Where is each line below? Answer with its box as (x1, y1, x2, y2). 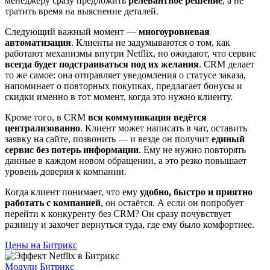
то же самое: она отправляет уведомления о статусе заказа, (5, 69, 246, 80)
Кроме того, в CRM (5, 111, 88, 122)
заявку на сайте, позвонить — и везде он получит (5, 133, 212, 144)
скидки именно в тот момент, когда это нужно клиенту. (5, 91, 233, 102)
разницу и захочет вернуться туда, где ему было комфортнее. (5, 219, 254, 230)
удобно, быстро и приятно (140, 186, 253, 197)
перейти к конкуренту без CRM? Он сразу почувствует (5, 208, 231, 219)
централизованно (5, 122, 80, 133)
